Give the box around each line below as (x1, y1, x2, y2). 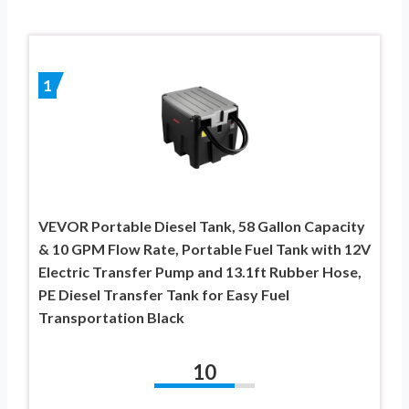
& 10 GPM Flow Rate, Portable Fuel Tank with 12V (38, 239, 371, 257)
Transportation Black (38, 308, 184, 326)
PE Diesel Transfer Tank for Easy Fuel (38, 285, 289, 303)
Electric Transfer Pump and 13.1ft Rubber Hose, (38, 262, 362, 280)
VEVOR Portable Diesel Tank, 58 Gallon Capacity (38, 216, 365, 235)
